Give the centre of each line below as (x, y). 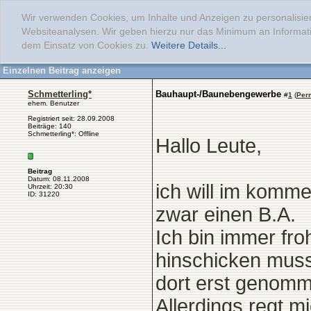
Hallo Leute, (209, 146)
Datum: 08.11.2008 (59, 179)
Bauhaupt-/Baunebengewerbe (218, 94)
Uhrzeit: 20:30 (50, 186)
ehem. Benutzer (53, 103)
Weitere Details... (189, 45)
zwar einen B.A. (226, 215)
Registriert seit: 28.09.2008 (71, 118)
